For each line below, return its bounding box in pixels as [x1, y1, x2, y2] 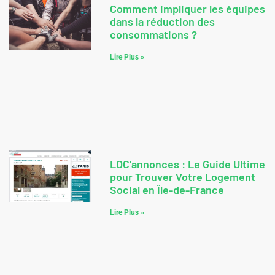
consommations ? [109, 28, 197, 42]
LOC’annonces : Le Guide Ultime [109, 157, 265, 171]
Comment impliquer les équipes [109, 2, 265, 16]
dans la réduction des [109, 15, 215, 29]
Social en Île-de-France [109, 182, 224, 196]
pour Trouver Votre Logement [109, 169, 255, 184]
